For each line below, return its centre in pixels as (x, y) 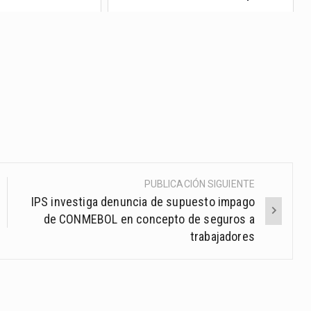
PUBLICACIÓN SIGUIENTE (199, 184)
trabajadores (222, 237)
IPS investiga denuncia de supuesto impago (143, 202)
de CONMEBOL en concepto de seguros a (149, 219)
